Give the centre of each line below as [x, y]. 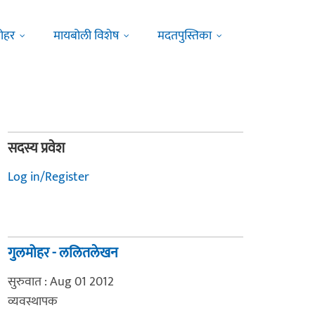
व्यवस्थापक [33, 302]
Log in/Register [49, 177]
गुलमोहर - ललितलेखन [63, 253]
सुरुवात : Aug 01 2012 [61, 282]
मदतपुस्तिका [185, 36]
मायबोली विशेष [86, 36]
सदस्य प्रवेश [36, 148]
